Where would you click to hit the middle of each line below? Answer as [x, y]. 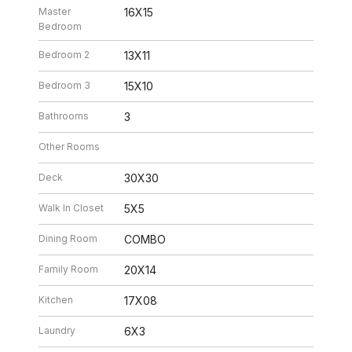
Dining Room [68, 238]
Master [55, 11]
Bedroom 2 [64, 54]
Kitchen [56, 299]
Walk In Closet [71, 207]
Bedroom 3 [65, 85]
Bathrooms [64, 115]
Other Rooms [70, 146]
